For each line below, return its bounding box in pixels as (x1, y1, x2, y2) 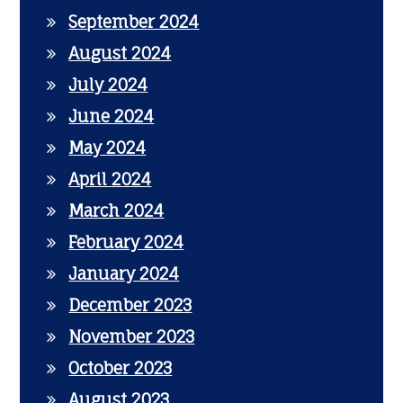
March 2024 (68, 201, 165, 220)
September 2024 (68, 12, 200, 31)
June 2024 (68, 106, 155, 126)
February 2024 (68, 232, 184, 252)
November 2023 (68, 327, 195, 346)
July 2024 (68, 75, 148, 94)
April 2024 (68, 169, 152, 189)
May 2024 (68, 138, 147, 157)
